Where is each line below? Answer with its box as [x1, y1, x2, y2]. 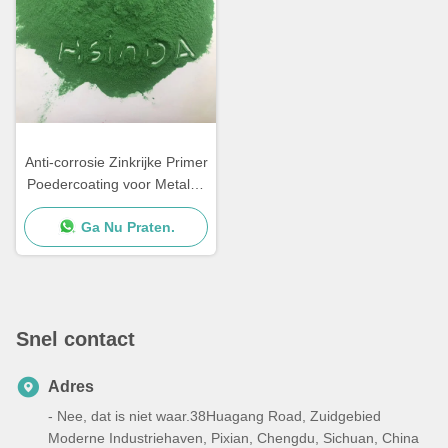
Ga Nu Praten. [81, 219, 175, 236]
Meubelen [84, 198, 148, 215]
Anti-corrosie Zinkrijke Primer [24, 154, 208, 171]
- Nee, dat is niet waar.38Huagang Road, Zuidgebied [48, 408, 381, 425]
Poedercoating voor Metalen [26, 176, 206, 193]
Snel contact [16, 328, 135, 351]
